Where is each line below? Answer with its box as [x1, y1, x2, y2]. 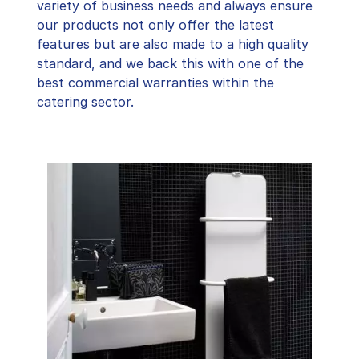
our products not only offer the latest [37, 17, 274, 34]
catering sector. [37, 94, 134, 111]
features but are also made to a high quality [37, 36, 309, 53]
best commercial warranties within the [37, 75, 274, 91]
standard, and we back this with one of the [37, 55, 304, 72]
